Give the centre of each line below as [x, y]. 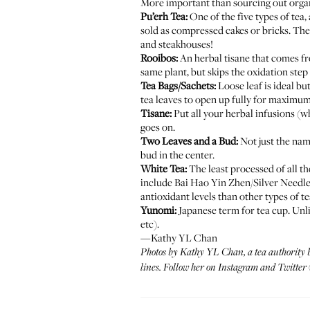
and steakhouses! [177, 44]
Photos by [160, 253]
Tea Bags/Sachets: [178, 85]
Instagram [238, 268]
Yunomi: [158, 210]
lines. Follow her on [179, 268]
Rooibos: [159, 57]
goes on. [158, 127]
